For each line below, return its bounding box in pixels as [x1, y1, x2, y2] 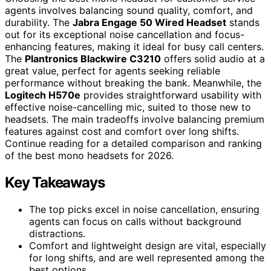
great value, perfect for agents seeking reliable [5, 64, 220, 77]
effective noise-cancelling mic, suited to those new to [5, 100, 251, 113]
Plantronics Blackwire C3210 [25, 52, 161, 65]
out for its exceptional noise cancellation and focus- [5, 28, 244, 41]
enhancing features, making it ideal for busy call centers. [5, 40, 264, 53]
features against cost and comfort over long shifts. [5, 125, 239, 137]
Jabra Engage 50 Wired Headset [73, 16, 226, 28]
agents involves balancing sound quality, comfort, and [5, 4, 253, 16]
